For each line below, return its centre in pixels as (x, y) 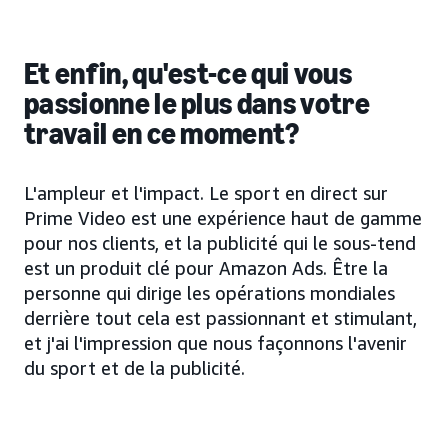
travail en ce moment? (162, 134)
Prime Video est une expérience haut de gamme (223, 218)
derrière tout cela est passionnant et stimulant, (220, 318)
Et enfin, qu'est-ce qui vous (188, 74)
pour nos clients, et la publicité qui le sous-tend (220, 243)
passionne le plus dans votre (197, 104)
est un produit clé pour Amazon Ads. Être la (206, 268)
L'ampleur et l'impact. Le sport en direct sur (206, 193)
